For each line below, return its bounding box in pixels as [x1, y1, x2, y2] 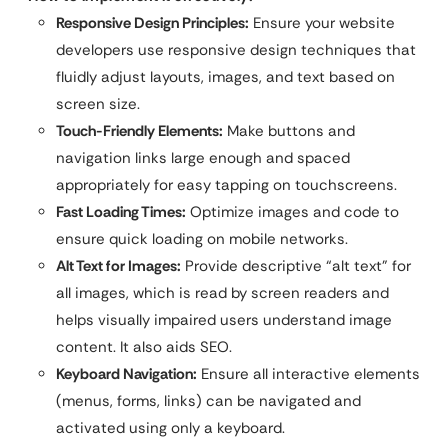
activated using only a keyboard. [56, 417, 285, 438]
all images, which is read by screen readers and [56, 282, 389, 303]
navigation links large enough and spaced [56, 147, 350, 168]
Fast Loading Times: [56, 201, 186, 222]
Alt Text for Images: [56, 255, 181, 276]
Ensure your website [249, 12, 395, 33]
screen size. [56, 93, 140, 114]
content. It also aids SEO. [56, 336, 232, 357]
